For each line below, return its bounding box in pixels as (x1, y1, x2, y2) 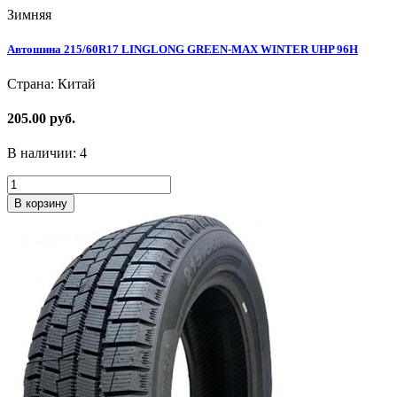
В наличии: (7, 145, 80, 161)
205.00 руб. (7, 111, 75, 127)
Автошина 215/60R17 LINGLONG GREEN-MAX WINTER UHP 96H (7, 42, 358, 56)
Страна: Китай (7, 75, 96, 91)
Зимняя (7, 6, 51, 22)
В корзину (14, 197, 67, 211)
